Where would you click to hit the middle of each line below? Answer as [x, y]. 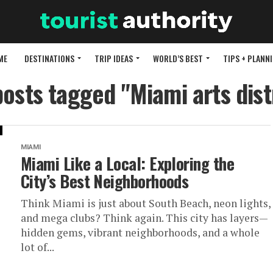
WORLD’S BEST [178, 58]
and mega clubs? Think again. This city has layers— [144, 218]
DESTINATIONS [49, 58]
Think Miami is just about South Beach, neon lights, [146, 204]
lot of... [37, 247]
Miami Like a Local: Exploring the [128, 164]
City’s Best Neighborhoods [105, 181]
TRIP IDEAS [114, 58]
